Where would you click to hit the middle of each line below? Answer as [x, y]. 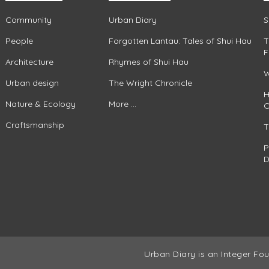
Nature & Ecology [40, 104]
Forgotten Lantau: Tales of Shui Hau [180, 41]
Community [28, 20]
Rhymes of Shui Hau [149, 62]
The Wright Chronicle [151, 83]
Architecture [29, 62]
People [19, 41]
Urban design [32, 83]
